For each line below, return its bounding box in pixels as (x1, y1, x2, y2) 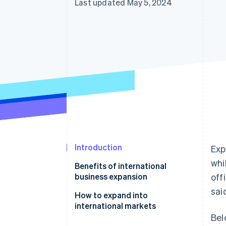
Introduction (75, 142, 122, 153)
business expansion (75, 171, 147, 182)
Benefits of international (75, 160, 166, 172)
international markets (75, 200, 156, 211)
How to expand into (75, 190, 148, 201)
